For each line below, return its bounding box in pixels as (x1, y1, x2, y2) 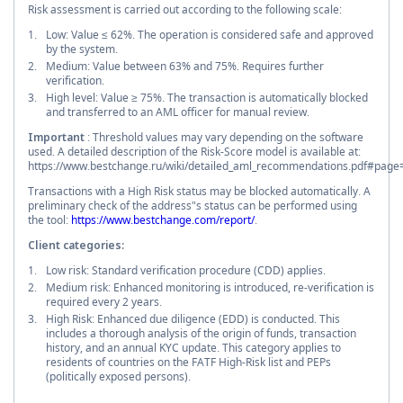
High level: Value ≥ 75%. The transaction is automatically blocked (46, 89, 368, 105)
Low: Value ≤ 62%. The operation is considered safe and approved (46, 26, 373, 42)
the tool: (28, 211, 71, 228)
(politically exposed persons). (46, 368, 191, 384)
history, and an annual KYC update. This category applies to (46, 339, 341, 355)
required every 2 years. (46, 293, 162, 309)
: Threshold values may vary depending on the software (87, 129, 363, 145)
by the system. (46, 40, 118, 57)
